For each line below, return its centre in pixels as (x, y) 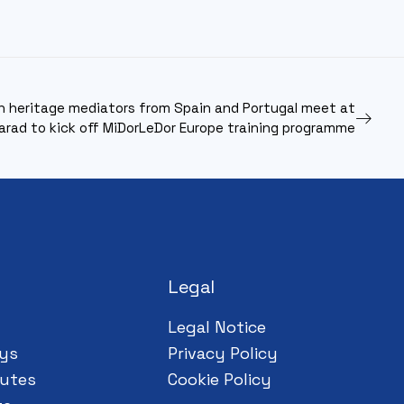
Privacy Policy (223, 353)
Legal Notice (217, 327)
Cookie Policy (220, 379)
